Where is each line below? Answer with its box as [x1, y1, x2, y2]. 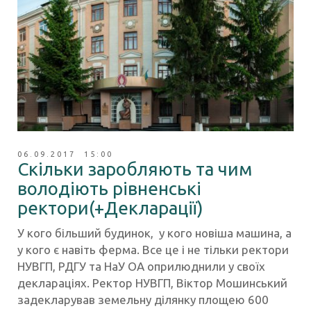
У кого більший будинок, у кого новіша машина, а [17, 226, 292, 240]
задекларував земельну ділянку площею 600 [17, 293, 269, 307]
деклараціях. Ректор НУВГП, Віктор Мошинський [17, 276, 287, 290]
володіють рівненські [17, 178, 201, 199]
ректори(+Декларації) [17, 198, 203, 219]
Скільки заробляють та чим [17, 159, 252, 180]
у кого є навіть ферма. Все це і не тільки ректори [17, 243, 289, 257]
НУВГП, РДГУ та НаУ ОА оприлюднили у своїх [17, 260, 265, 274]
